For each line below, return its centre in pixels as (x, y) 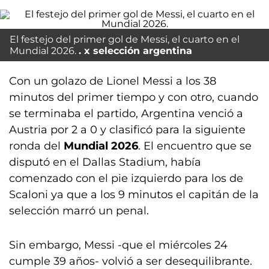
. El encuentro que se (195, 146)
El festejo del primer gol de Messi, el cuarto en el (125, 39)
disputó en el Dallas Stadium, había (105, 162)
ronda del (36, 146)
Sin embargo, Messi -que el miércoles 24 (118, 245)
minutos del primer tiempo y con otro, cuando (134, 97)
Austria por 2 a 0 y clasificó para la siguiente (127, 130)
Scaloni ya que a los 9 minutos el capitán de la (134, 195)
